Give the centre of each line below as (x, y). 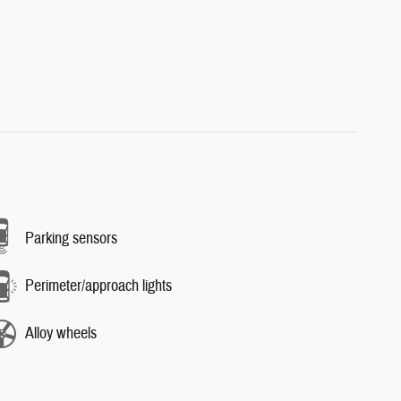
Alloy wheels (61, 333)
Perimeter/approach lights (98, 286)
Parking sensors (71, 239)
